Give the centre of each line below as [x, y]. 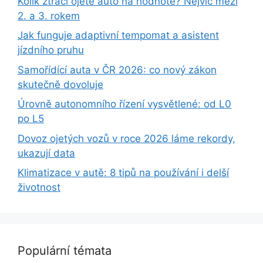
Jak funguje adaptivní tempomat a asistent [118, 35]
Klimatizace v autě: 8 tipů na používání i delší [123, 173]
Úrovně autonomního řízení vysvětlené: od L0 [124, 104]
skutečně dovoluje [60, 84]
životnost [39, 187]
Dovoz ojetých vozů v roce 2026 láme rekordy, [127, 138]
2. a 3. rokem [49, 16]
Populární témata [65, 251]
